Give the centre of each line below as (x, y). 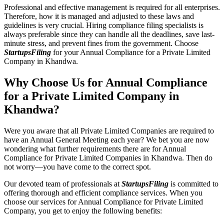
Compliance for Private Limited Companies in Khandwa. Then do (108, 157)
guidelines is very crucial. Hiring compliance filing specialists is (104, 25)
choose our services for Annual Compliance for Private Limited (103, 201)
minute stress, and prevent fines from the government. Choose (101, 43)
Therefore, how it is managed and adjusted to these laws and (99, 16)
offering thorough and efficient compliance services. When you (103, 192)
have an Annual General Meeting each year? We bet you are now (107, 139)
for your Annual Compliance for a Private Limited (131, 52)
